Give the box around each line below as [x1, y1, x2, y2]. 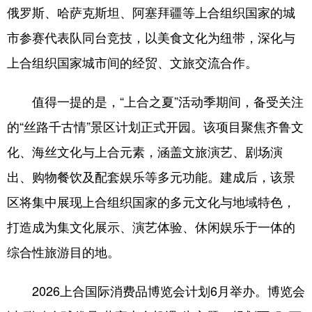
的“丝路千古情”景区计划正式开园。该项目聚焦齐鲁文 [7, 117, 304, 135]
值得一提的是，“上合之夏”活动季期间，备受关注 [7, 92, 304, 110]
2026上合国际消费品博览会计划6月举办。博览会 [7, 281, 305, 299]
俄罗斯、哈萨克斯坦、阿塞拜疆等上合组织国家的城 [7, 3, 295, 21]
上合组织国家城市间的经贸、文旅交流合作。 [7, 53, 258, 71]
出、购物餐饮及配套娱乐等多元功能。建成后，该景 [7, 167, 295, 185]
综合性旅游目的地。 [7, 242, 120, 260]
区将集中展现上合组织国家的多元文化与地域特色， [7, 192, 295, 210]
